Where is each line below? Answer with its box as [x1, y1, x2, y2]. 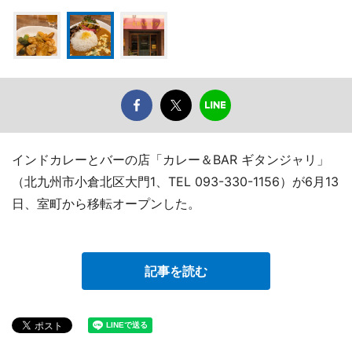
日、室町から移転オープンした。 [12, 196, 200, 212]
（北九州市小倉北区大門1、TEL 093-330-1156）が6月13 [12, 174, 339, 190]
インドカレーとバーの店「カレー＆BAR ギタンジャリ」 [12, 152, 329, 168]
